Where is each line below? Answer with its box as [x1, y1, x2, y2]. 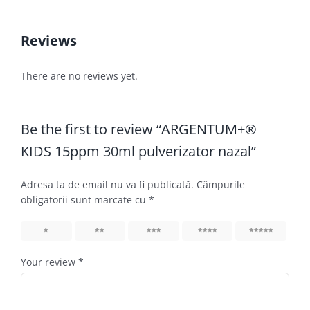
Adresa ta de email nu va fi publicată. [20, 177, 194, 191]
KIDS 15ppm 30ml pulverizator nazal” [20, 141, 256, 161]
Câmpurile [196, 177, 245, 191]
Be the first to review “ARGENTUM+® [20, 119, 257, 138]
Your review [20, 255, 78, 268]
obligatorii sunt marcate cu [20, 192, 149, 206]
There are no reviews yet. [20, 69, 138, 82]
